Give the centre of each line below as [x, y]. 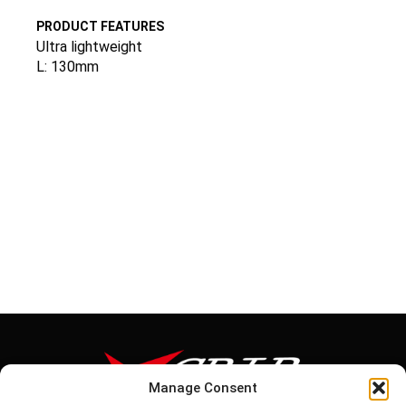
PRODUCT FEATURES [100, 26]
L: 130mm [68, 66]
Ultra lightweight [89, 46]
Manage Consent [203, 388]
